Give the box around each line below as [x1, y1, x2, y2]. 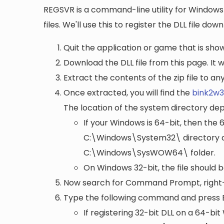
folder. [188, 147, 215, 159]
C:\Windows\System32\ [83, 132, 181, 144]
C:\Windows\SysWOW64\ [83, 147, 188, 159]
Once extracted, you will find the [63, 87, 192, 99]
